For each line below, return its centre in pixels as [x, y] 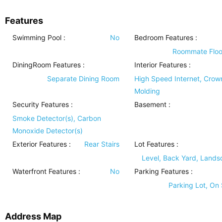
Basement [150, 104]
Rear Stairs [102, 144]
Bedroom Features [164, 37]
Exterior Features [40, 144]
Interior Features [160, 65]
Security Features [41, 104]
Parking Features [161, 171]
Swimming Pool [37, 37]
